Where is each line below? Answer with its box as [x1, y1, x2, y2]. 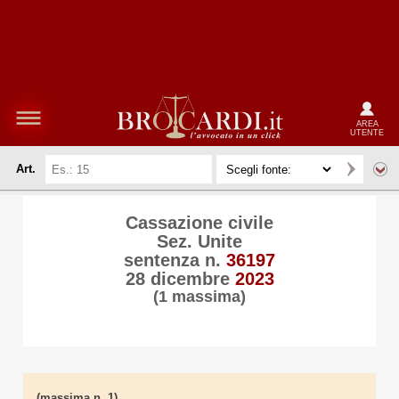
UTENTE [350, 127, 384, 137]
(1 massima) [153, 288, 246, 305]
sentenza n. [124, 250, 226, 270]
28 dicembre [125, 269, 235, 289]
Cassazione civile [126, 213, 273, 232]
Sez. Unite [157, 232, 242, 251]
